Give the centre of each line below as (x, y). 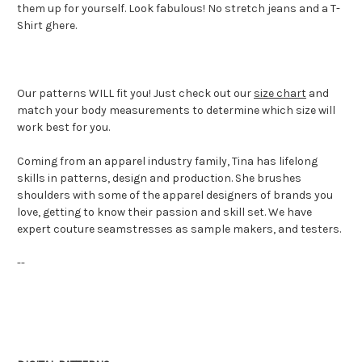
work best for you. (63, 127)
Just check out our (202, 93)
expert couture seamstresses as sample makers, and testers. (179, 229)
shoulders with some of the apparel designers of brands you (175, 195)
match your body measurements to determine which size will (176, 110)
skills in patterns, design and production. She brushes (159, 178)
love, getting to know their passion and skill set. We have (164, 212)
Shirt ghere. (47, 25)
